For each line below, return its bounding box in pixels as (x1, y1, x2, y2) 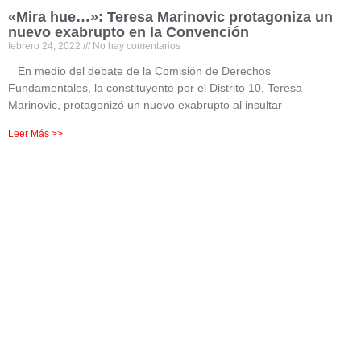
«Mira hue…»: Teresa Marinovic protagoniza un (8, 9, 333, 25)
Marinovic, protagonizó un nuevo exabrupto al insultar (8, 98, 282, 111)
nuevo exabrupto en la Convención (8, 24, 249, 40)
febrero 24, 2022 (8, 40, 83, 52)
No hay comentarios (90, 40, 180, 52)
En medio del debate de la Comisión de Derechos (8, 64, 271, 77)
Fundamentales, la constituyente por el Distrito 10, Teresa (8, 81, 302, 94)
